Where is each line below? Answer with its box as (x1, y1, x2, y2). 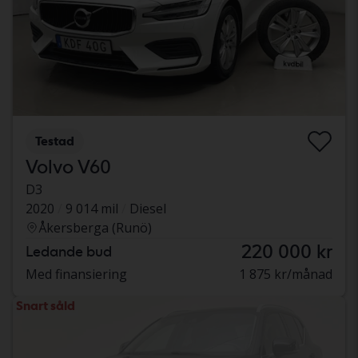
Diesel (129, 199, 166, 217)
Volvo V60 (26, 154, 111, 178)
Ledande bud (26, 242, 112, 260)
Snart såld (16, 297, 75, 313)
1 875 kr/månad (239, 265, 332, 283)
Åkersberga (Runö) (38, 218, 152, 237)
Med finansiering (26, 265, 127, 283)
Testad (35, 133, 74, 149)
